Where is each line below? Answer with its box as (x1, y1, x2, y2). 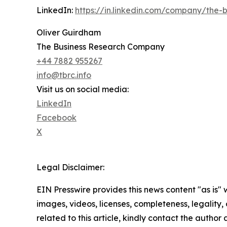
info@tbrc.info (36, 69, 91, 80)
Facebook (36, 112, 77, 123)
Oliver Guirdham (36, 27, 101, 37)
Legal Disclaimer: (36, 162, 104, 172)
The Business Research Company (36, 41, 165, 52)
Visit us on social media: (36, 84, 129, 94)
